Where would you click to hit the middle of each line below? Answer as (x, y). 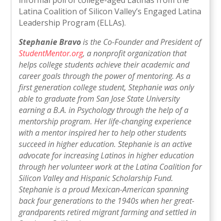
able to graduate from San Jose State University (99, 98)
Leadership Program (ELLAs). (73, 22)
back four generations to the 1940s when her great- (107, 201)
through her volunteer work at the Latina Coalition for (110, 166)
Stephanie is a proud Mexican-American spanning (104, 189)
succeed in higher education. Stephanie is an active (106, 144)
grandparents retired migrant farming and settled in (108, 212)
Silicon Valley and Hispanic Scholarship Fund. (96, 178)
